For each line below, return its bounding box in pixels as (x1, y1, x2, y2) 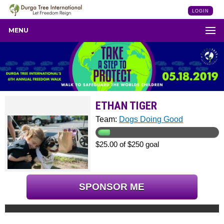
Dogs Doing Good (119, 115, 183, 124)
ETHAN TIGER (95, 99, 157, 112)
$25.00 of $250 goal (95, 140, 159, 149)
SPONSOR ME (79, 181, 145, 192)
